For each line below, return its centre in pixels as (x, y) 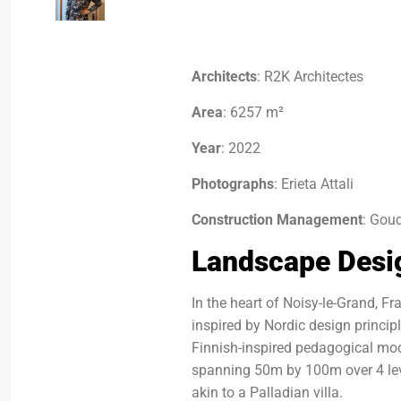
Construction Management (277, 220)
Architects (225, 77)
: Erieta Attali (314, 184)
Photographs (233, 184)
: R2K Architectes (311, 77)
